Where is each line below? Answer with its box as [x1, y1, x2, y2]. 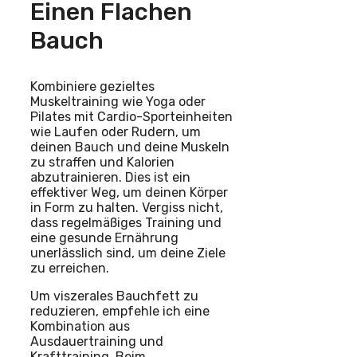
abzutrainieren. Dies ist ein [30, 169, 190, 185]
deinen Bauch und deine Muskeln [30, 139, 229, 155]
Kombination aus [30, 318, 130, 334]
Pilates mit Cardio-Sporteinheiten [30, 108, 233, 124]
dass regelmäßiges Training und [30, 214, 222, 230]
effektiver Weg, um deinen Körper [30, 184, 228, 200]
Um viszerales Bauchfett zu [30, 288, 198, 304]
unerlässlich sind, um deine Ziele [30, 245, 226, 261]
